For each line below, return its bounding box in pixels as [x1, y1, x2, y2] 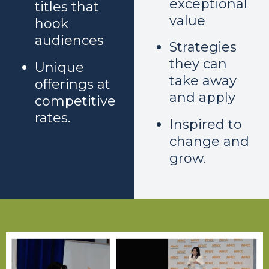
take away [169, 73, 237, 89]
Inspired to [169, 116, 242, 133]
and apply [169, 89, 235, 106]
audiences [34, 32, 104, 49]
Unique [34, 59, 84, 76]
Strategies [169, 39, 237, 56]
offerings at [34, 76, 110, 92]
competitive [34, 92, 116, 109]
